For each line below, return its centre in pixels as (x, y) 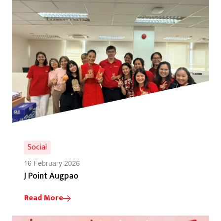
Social (37, 147)
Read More (44, 198)
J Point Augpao (51, 176)
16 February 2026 (52, 163)
